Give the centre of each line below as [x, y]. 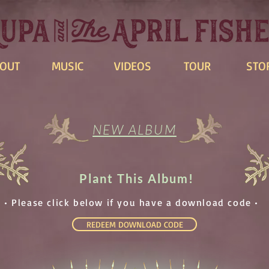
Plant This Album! [136, 178]
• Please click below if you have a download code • [131, 202]
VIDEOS [132, 66]
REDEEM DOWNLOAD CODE [134, 224]
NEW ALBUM [134, 129]
